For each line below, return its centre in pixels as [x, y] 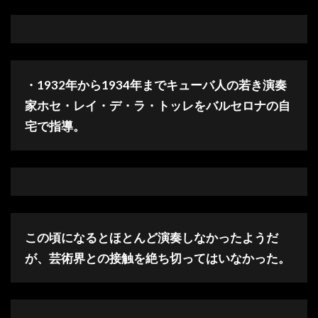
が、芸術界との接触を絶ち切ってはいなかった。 [158, 258]
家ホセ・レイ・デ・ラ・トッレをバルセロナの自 [158, 106]
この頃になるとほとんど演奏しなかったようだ [152, 238]
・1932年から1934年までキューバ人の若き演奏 [156, 85]
